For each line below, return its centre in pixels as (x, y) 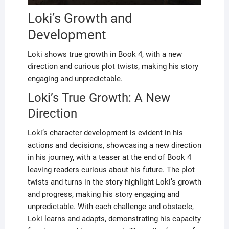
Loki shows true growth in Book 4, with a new (105, 54)
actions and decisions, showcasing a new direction (114, 145)
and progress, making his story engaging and (103, 194)
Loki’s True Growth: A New (99, 98)
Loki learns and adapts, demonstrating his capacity (114, 219)
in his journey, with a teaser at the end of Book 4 (109, 158)
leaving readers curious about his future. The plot (111, 170)
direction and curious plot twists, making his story (113, 67)
